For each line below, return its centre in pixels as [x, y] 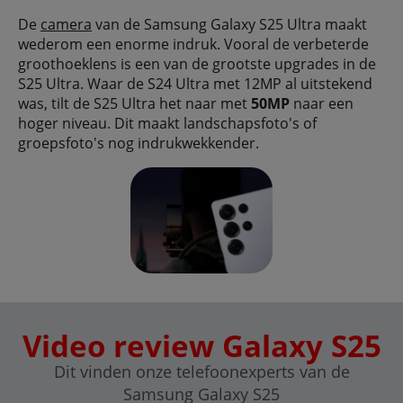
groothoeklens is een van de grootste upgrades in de [197, 63]
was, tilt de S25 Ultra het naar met [134, 103]
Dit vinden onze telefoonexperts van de [201, 372]
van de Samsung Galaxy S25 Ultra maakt [229, 24]
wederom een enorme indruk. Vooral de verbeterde [193, 44]
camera [66, 24]
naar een [322, 103]
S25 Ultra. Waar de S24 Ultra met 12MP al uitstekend [195, 83]
